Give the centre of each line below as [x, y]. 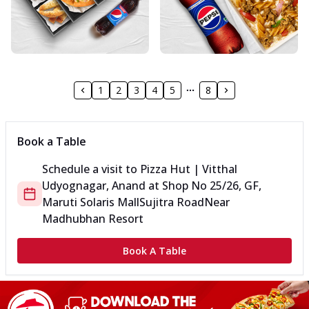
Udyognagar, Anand [94, 186]
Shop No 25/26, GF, [212, 186]
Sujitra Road [172, 202]
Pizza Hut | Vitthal [189, 169]
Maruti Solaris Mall [91, 202]
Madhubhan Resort [93, 219]
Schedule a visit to [91, 169]
